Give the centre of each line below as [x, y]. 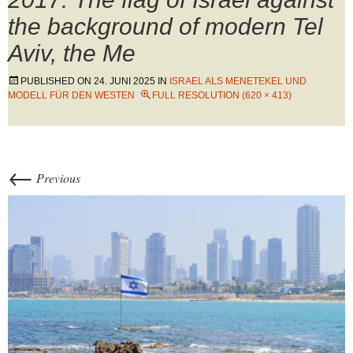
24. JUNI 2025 [124, 81]
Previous [57, 178]
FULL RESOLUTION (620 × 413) [222, 95]
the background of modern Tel [165, 26]
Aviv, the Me [72, 53]
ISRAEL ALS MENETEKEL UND [238, 81]
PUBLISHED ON [57, 81]
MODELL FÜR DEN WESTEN [71, 95]
